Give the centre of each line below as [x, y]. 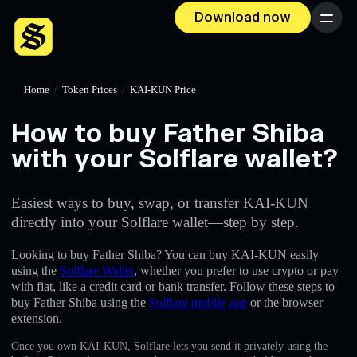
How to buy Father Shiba [168, 133]
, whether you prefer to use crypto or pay [236, 270]
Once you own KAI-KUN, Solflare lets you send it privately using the [169, 346]
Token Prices [90, 90]
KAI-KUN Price [163, 90]
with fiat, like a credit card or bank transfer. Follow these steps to [173, 286]
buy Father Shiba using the [80, 302]
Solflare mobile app [198, 302]
